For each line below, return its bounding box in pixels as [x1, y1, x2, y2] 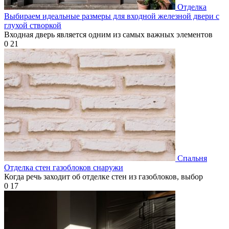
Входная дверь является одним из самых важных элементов [4, 30, 213, 39]
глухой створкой [4, 20, 61, 30]
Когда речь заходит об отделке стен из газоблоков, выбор [4, 172, 203, 181]
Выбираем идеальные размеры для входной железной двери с [4, 11, 219, 20]
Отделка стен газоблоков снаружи [4, 163, 123, 172]
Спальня [177, 153, 207, 163]
